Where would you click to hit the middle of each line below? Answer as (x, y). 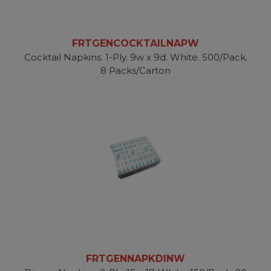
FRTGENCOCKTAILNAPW (135, 44)
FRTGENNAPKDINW (135, 259)
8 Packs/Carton (135, 71)
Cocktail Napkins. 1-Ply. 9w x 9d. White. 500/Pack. (135, 57)
